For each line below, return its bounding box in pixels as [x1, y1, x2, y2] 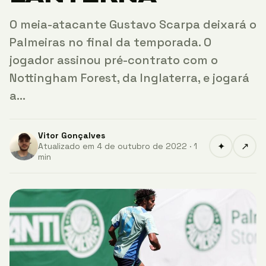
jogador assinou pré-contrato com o [9, 52, 218, 68]
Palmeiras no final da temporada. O [9, 34, 211, 50]
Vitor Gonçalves [38, 130, 105, 141]
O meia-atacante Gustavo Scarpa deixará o [9, 17, 256, 32]
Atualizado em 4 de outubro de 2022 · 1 [38, 141, 197, 151]
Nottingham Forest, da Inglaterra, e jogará [9, 70, 249, 85]
